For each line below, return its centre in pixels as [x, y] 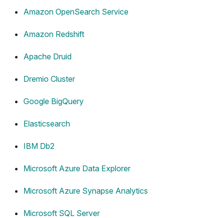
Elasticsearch [47, 124]
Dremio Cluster [49, 79]
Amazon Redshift [54, 34]
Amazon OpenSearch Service [76, 12]
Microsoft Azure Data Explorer [77, 169]
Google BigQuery [54, 101]
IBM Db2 [39, 146]
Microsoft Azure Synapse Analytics [86, 191]
